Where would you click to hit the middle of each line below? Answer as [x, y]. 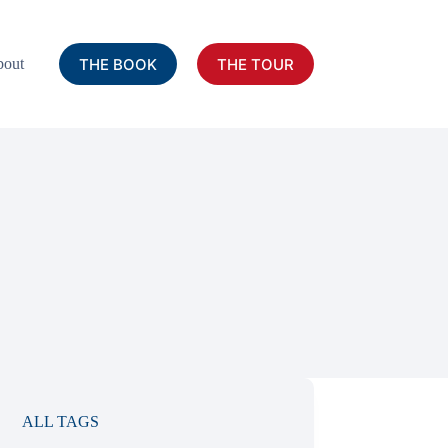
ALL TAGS [61, 421]
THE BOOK [117, 64]
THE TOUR [255, 64]
